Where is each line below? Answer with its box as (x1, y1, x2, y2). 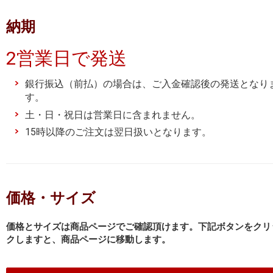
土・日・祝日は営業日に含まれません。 (25, 108, 200, 121)
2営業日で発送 (6, 48, 127, 69)
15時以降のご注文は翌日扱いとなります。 (25, 126, 211, 138)
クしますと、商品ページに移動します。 (6, 233, 171, 245)
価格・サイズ (6, 189, 96, 207)
